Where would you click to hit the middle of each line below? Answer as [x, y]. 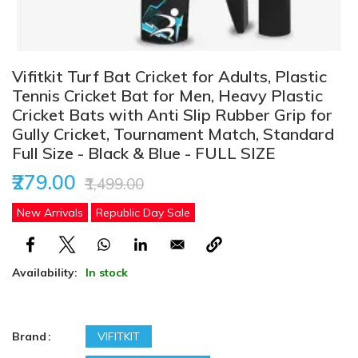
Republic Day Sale [143, 212]
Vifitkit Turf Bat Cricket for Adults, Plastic [169, 76]
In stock [107, 272]
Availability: [45, 272]
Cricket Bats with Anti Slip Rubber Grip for [172, 114]
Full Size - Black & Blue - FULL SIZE [143, 153]
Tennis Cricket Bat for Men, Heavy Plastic [167, 95]
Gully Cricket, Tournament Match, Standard [173, 133]
